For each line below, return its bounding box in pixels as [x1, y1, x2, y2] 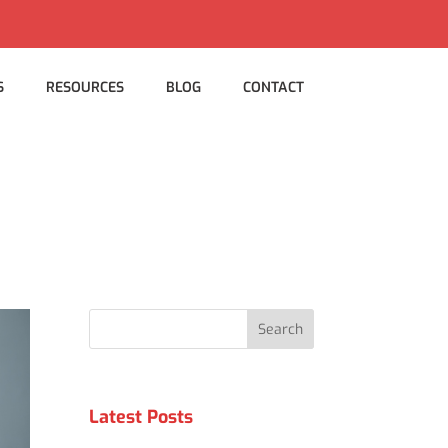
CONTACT [242, 78, 304, 97]
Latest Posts [89, 405, 194, 429]
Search [257, 319, 303, 339]
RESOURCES [45, 78, 124, 97]
